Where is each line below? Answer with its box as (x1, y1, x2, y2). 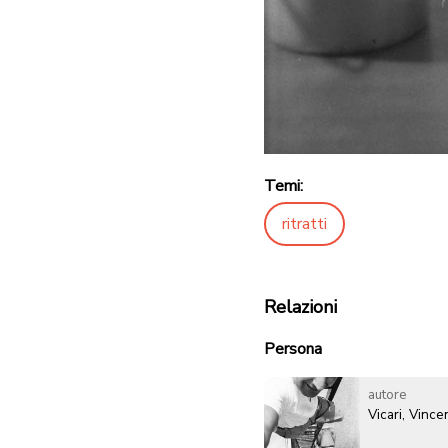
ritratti (282, 213, 327, 236)
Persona (264, 338, 322, 361)
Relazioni (264, 295, 337, 320)
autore (368, 385, 407, 405)
